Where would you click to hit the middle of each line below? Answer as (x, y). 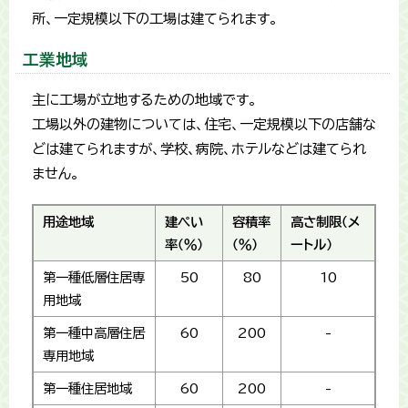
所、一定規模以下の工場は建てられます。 (155, 19)
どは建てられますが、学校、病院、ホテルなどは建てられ (199, 149)
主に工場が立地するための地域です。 (144, 100)
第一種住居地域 (87, 389)
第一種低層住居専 (94, 278)
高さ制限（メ (326, 222)
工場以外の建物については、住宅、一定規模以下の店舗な (204, 125)
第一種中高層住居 (94, 333)
